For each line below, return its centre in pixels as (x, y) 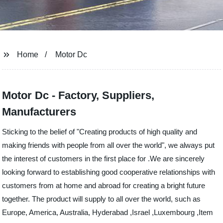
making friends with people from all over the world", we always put (109, 145)
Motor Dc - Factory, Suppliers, (78, 95)
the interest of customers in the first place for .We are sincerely (104, 159)
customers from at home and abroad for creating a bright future (104, 185)
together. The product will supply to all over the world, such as (102, 199)
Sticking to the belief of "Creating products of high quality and (100, 132)
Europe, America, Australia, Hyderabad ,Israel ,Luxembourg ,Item (108, 212)
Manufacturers (39, 112)
